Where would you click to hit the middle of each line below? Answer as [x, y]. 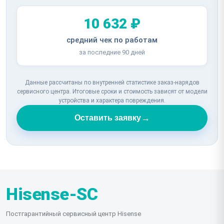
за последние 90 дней [112, 52]
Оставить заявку [107, 117]
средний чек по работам [112, 40]
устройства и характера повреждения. [112, 100]
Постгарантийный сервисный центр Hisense [73, 213]
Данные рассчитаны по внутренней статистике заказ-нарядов [112, 82]
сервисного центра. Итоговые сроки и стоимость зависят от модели [112, 91]
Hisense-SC [52, 194]
